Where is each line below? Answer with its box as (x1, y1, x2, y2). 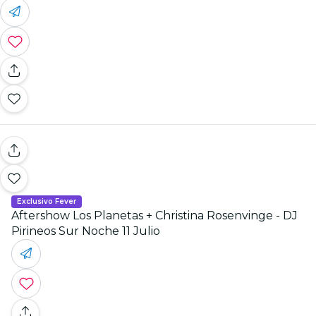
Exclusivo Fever (17, 196, 76, 206)
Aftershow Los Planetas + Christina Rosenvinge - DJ (11, 208, 298, 222)
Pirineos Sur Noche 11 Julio (11, 224, 160, 238)
